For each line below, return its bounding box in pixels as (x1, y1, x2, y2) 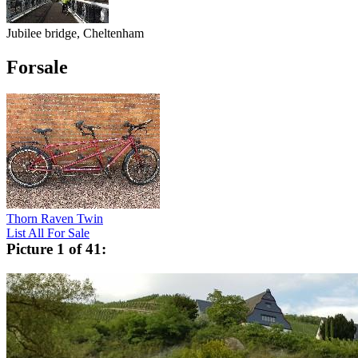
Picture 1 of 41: (6, 241, 106, 258)
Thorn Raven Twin (6, 212, 103, 226)
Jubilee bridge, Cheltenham (6, 26, 144, 40)
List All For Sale (6, 226, 89, 241)
